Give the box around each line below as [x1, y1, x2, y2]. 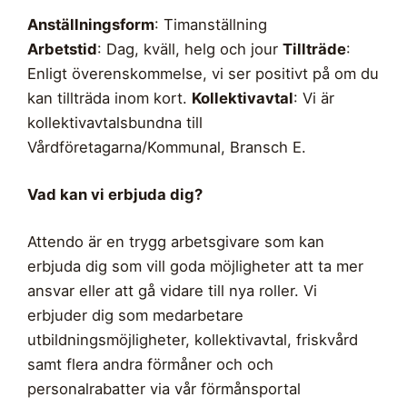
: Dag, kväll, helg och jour [97, 39, 283, 58]
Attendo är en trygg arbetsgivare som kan [27, 232, 324, 251]
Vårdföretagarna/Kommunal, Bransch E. [27, 137, 306, 156]
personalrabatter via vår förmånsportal [27, 379, 301, 398]
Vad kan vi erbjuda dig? [27, 184, 203, 203]
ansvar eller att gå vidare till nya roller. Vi [27, 281, 317, 300]
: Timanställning [154, 15, 267, 34]
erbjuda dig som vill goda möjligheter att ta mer [27, 256, 363, 275]
